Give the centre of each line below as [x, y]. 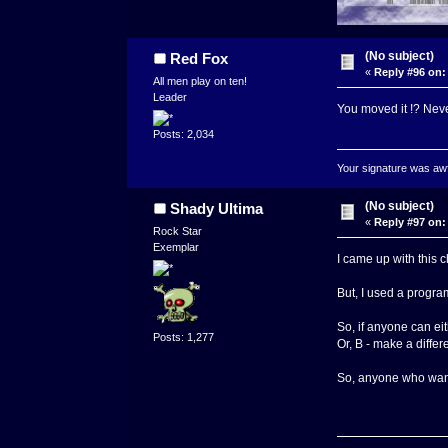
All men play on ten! [200, 80]
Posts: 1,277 [184, 337]
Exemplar [176, 246]
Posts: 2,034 [184, 133]
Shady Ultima [216, 208]
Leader [170, 96]
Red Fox [198, 58]
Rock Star [178, 230]
